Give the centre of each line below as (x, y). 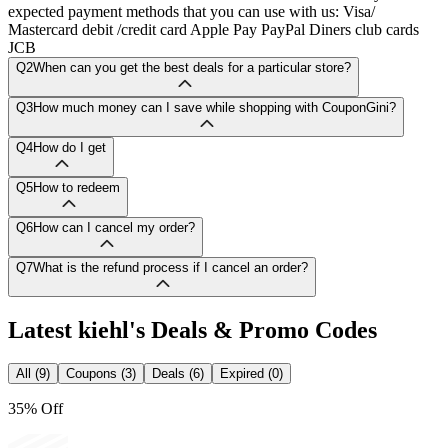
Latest (43, 329)
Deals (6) (178, 374)
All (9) (33, 374)
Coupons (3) (101, 374)
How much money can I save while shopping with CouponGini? (214, 107)
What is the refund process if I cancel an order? (170, 267)
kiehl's (111, 329)
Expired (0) (251, 374)
